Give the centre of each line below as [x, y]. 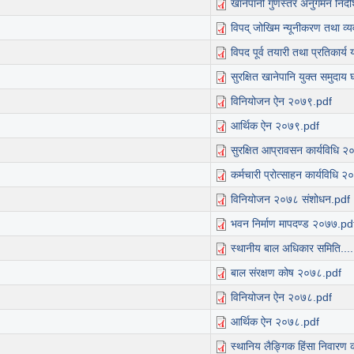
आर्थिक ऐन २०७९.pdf [275, 125]
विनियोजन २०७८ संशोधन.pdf [290, 199]
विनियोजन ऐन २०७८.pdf [281, 297]
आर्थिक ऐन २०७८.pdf [275, 321]
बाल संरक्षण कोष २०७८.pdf [286, 272]
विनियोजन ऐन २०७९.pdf [281, 101]
